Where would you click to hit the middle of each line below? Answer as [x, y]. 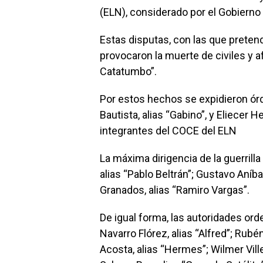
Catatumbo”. [128, 72]
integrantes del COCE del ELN [168, 131]
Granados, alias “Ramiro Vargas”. [175, 190]
